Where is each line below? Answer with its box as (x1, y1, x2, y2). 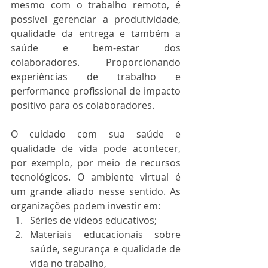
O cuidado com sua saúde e (11, 127, 181, 141)
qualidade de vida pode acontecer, (11, 142, 181, 155)
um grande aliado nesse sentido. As (11, 185, 181, 198)
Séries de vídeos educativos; (30, 214, 157, 227)
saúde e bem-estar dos (11, 41, 181, 54)
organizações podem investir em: (11, 199, 163, 212)
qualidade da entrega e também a (11, 27, 181, 40)
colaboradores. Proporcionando (11, 56, 181, 69)
